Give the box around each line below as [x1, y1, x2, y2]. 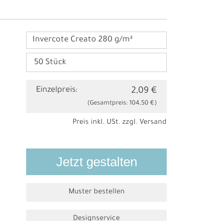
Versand [139, 119, 167, 127]
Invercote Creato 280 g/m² [32, 36, 133, 45]
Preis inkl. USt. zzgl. [72, 119, 140, 127]
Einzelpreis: [36, 86, 78, 95]
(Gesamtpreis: [87, 100, 129, 108]
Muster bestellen [68, 188, 125, 197]
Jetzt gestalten [56, 155, 137, 169]
